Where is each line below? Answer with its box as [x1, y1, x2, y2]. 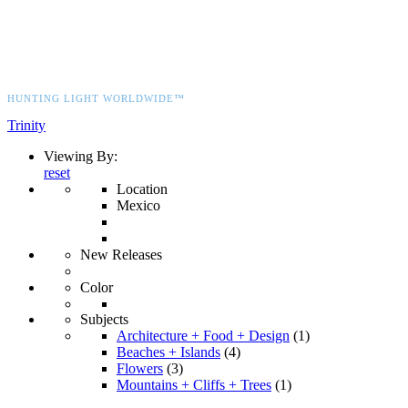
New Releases [80, 246, 162, 262]
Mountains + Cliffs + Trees [117, 376, 271, 393]
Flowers [117, 360, 163, 376]
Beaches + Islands [117, 343, 220, 360]
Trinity [7, 117, 46, 133]
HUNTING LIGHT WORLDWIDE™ [7, 92, 185, 104]
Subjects [80, 311, 128, 327]
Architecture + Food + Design [117, 327, 290, 343]
